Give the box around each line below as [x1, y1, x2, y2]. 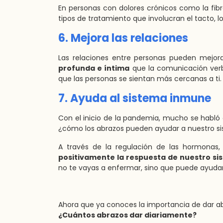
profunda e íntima [58, 63, 130, 73]
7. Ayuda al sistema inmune [58, 91, 211, 106]
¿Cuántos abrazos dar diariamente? [58, 210, 197, 220]
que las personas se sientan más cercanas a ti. [58, 74, 222, 84]
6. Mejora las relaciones [58, 30, 188, 46]
